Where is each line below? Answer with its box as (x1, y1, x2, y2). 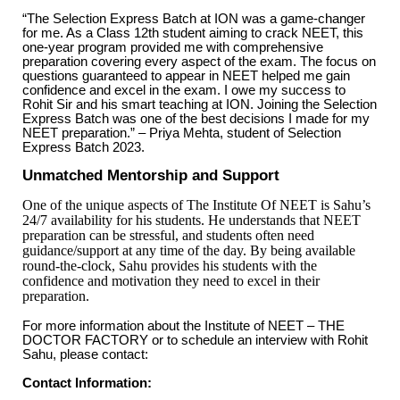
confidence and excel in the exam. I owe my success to (22, 82, 346, 97)
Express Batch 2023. (22, 139, 145, 154)
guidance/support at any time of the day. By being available (22, 242, 355, 258)
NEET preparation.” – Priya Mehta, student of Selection (22, 125, 341, 140)
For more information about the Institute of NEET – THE (22, 318, 345, 333)
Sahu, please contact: (22, 346, 148, 362)
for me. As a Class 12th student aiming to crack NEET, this (22, 25, 363, 40)
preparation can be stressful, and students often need (22, 227, 314, 243)
